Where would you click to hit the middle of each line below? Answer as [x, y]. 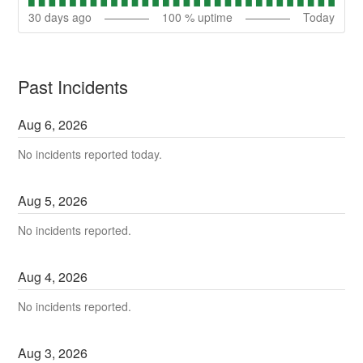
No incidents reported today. [90, 154]
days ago [67, 17]
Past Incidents [73, 86]
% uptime [207, 17]
